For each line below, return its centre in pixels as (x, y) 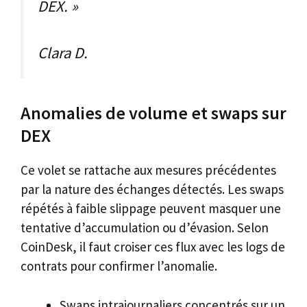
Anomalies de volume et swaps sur (153, 113)
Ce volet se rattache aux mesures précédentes (148, 170)
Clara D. (63, 53)
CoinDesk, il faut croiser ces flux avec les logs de (153, 247)
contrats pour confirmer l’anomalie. (119, 266)
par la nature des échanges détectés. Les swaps (152, 189)
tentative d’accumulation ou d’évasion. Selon (145, 228)
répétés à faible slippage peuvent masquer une (151, 209)
